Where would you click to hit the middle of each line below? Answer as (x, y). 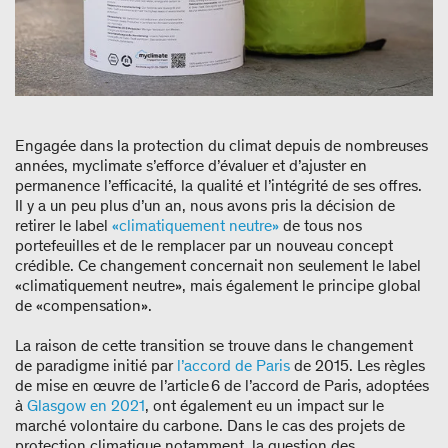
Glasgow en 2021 (86, 406)
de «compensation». (87, 306)
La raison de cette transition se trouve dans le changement (214, 346)
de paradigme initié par (96, 366)
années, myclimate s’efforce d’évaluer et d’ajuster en (191, 166)
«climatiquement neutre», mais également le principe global (218, 286)
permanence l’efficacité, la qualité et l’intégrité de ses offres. (218, 186)
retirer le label (63, 226)
